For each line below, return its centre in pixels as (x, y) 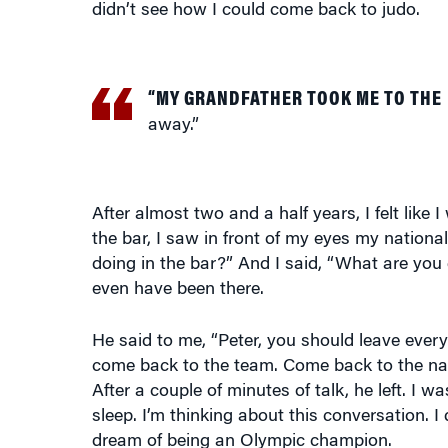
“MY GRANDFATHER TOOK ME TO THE (294, 84)
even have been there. (177, 274)
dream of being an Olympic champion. (241, 426)
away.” (173, 110)
